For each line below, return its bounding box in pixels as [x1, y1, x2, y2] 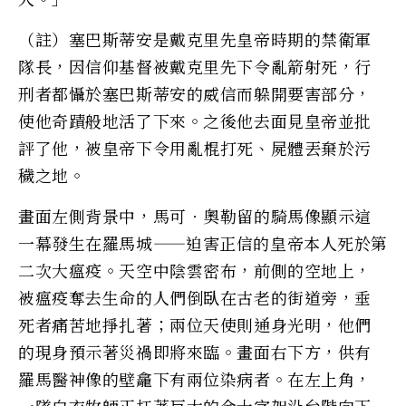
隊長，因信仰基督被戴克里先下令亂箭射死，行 [18, 53, 372, 78]
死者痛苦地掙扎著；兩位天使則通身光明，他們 [18, 312, 372, 336]
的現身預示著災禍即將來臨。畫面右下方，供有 [18, 339, 372, 363]
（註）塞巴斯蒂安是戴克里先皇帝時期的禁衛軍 [18, 26, 372, 51]
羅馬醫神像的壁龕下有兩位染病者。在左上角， [18, 366, 372, 391]
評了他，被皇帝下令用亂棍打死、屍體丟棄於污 [18, 135, 372, 159]
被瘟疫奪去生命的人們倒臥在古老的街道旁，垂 [18, 285, 372, 309]
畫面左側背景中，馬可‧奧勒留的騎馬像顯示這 [18, 203, 372, 227]
